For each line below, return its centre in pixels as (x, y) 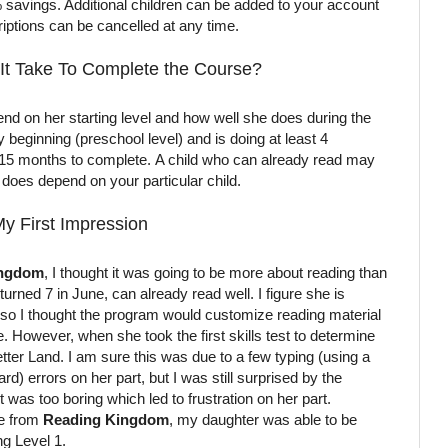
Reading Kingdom (106, 420)
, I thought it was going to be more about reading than (215, 273)
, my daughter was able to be (263, 420)
